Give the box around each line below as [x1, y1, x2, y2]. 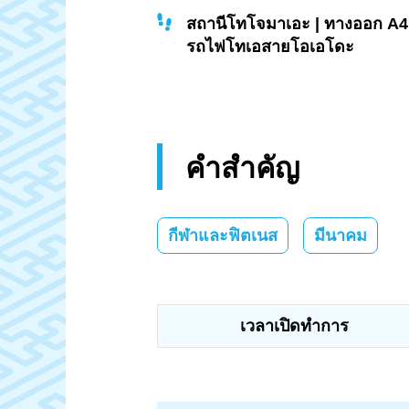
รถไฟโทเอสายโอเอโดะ [186, 37, 354, 57]
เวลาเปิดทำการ [239, 316, 349, 335]
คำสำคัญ [185, 151, 299, 184]
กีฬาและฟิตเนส [168, 225, 278, 245]
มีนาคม [314, 225, 367, 245]
